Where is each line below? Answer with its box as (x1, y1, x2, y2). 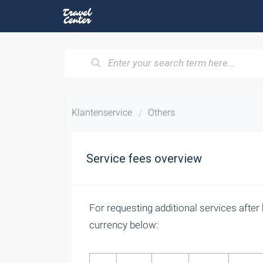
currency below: (89, 219, 159, 231)
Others (148, 107, 175, 118)
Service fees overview (86, 151, 202, 166)
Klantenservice (72, 107, 132, 118)
